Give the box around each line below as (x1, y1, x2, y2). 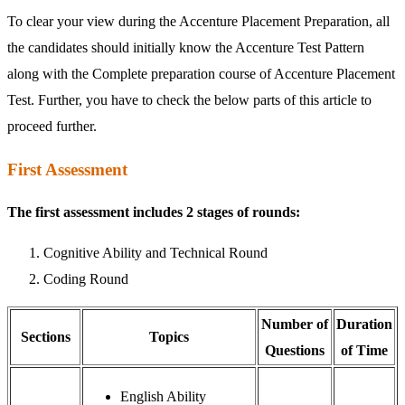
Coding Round (43, 271, 128, 287)
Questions (265, 343, 325, 359)
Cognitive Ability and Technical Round (43, 245, 268, 261)
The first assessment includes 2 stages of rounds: (7, 204, 300, 221)
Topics (149, 329, 189, 345)
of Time (341, 343, 388, 359)
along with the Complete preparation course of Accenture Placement (7, 65, 395, 81)
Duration (336, 316, 392, 333)
